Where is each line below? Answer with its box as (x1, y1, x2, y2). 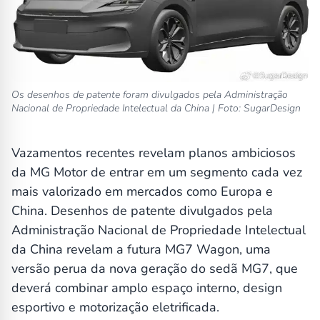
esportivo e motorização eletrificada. (11, 299, 219, 316)
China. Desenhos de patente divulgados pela (11, 202, 273, 220)
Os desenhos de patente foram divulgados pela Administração (11, 88, 288, 102)
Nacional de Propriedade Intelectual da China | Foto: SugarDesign (11, 101, 301, 116)
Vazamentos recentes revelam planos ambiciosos (11, 144, 296, 162)
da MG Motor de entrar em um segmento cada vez (11, 164, 302, 181)
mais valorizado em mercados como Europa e (11, 183, 273, 201)
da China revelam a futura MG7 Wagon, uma (11, 241, 271, 259)
